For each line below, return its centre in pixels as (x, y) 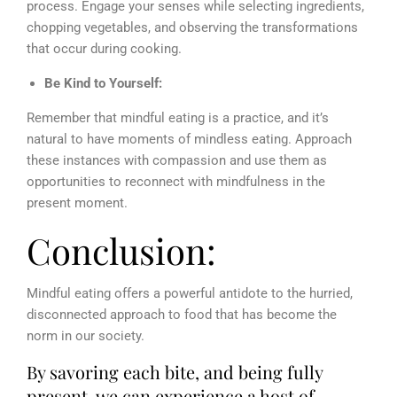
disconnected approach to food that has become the (182, 314)
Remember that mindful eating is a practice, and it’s (178, 117)
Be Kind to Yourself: (105, 83)
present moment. (77, 202)
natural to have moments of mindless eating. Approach (189, 139)
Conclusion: (126, 250)
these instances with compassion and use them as (177, 160)
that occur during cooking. (104, 48)
